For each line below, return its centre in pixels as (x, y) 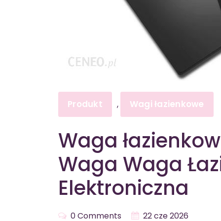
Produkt (85, 104)
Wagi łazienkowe (167, 104)
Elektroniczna (124, 188)
